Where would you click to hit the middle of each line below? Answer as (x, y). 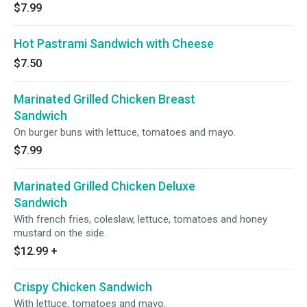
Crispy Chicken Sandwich (83, 287)
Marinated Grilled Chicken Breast (105, 99)
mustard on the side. (60, 233)
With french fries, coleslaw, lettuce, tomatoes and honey (140, 219)
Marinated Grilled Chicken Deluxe (105, 186)
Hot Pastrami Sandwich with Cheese (114, 44)
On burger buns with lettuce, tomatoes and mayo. (125, 132)
